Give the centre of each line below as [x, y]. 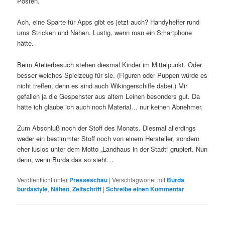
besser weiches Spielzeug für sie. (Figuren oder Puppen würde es [113, 75]
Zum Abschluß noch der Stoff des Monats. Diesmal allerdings [107, 128]
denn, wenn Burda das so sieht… [66, 159]
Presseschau [89, 180]
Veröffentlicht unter [43, 179]
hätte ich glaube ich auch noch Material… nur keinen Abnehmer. [110, 106]
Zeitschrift [87, 189]
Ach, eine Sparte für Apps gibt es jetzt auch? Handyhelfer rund [108, 22]
